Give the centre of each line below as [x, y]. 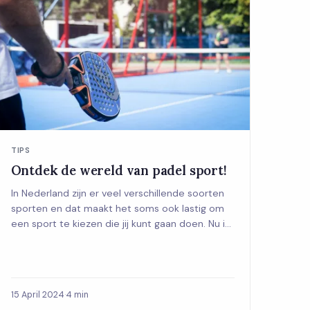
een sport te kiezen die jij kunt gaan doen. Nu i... [121, 223]
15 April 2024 [37, 294]
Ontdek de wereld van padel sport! [119, 170]
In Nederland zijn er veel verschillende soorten [117, 193]
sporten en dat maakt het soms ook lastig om [117, 208]
